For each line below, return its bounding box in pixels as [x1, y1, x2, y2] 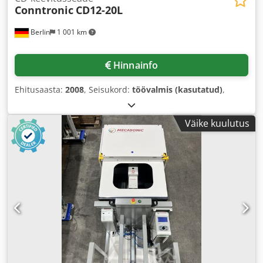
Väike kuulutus [185, 117, 249, 130]
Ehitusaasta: [15, 84, 65, 96]
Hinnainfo [113, 59, 159, 72]
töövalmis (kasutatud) [132, 84, 222, 96]
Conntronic [15, 3, 73, 18]
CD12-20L [76, 3, 123, 18]
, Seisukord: [84, 84, 132, 96]
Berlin [29, 27, 50, 38]
